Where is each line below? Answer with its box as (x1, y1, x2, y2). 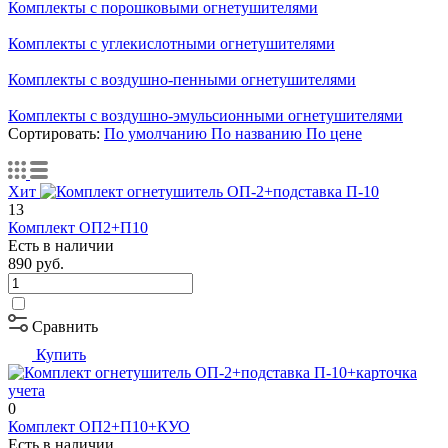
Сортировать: (8, 124, 104, 142)
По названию (211, 124, 306, 142)
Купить (36, 345, 86, 363)
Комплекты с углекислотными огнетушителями (8, 34, 335, 52)
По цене (306, 124, 362, 142)
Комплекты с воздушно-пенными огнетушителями (8, 70, 356, 88)
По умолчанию (104, 124, 211, 142)
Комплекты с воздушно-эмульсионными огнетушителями (8, 106, 403, 124)
